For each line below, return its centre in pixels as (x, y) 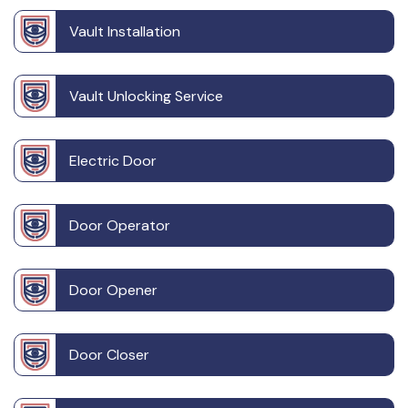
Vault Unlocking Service (146, 97)
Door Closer (109, 355)
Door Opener (113, 291)
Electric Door (113, 161)
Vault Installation (125, 32)
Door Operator (120, 226)
